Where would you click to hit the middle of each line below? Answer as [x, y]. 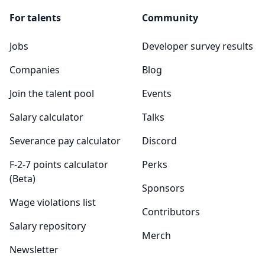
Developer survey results [198, 46]
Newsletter [34, 250]
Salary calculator [46, 117]
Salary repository [48, 226]
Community [170, 18]
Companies [35, 70]
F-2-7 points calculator [59, 164]
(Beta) [22, 179]
